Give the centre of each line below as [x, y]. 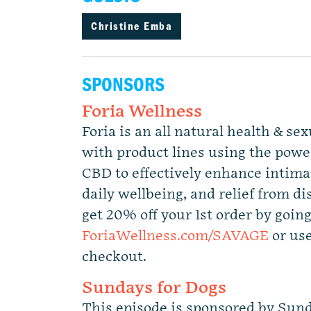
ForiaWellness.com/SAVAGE [175, 236]
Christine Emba [132, 26]
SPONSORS [123, 85]
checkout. [114, 257]
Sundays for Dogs [154, 288]
